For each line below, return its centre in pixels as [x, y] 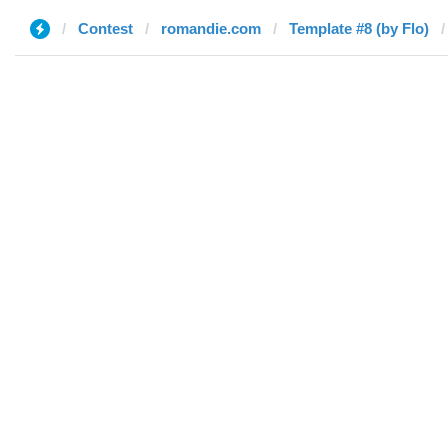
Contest [105, 28]
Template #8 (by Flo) [359, 28]
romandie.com [211, 28]
